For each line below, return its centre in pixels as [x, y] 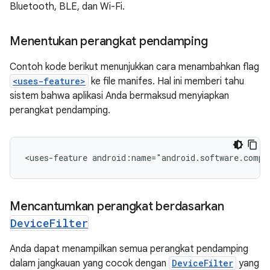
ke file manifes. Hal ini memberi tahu [166, 81]
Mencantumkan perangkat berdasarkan [117, 206]
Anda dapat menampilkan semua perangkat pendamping [129, 249]
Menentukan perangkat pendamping [109, 41]
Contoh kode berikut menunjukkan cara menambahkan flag [134, 67]
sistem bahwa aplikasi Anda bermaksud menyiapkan [119, 96]
